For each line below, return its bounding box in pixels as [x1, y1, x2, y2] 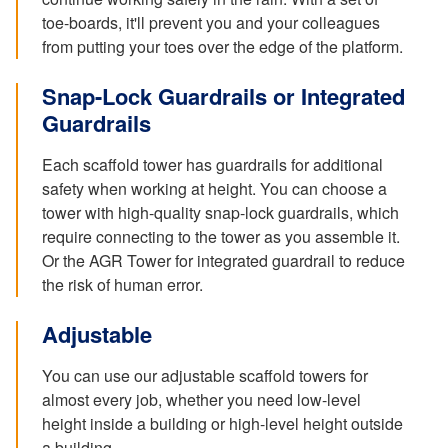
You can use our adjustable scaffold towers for [42, 363, 368, 387]
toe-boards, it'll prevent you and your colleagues [42, 10, 380, 34]
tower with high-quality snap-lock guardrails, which [42, 200, 399, 224]
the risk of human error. [42, 272, 203, 296]
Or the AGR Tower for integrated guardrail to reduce [42, 248, 405, 272]
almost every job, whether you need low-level [42, 387, 361, 411]
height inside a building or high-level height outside [42, 411, 403, 435]
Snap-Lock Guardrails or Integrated [42, 79, 405, 112]
